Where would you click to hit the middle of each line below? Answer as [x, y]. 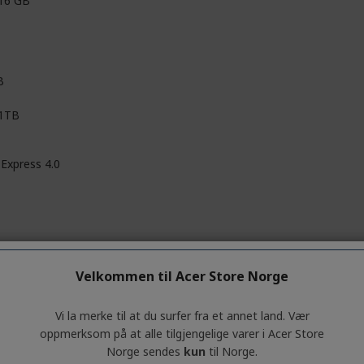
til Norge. [232, 351]
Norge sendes [145, 351]
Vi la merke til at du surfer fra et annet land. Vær [182, 316]
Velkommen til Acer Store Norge [182, 276]
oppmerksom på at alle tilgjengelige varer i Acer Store [182, 334]
